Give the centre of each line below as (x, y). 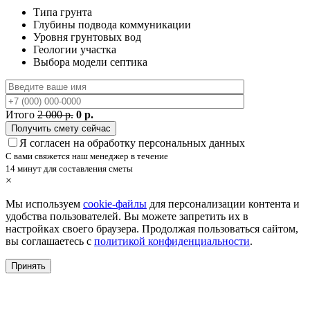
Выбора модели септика (90, 62)
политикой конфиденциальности (172, 241)
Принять (28, 266)
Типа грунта (63, 12)
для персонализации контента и (223, 204)
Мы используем (44, 204)
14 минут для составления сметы (69, 169)
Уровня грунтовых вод (87, 37)
